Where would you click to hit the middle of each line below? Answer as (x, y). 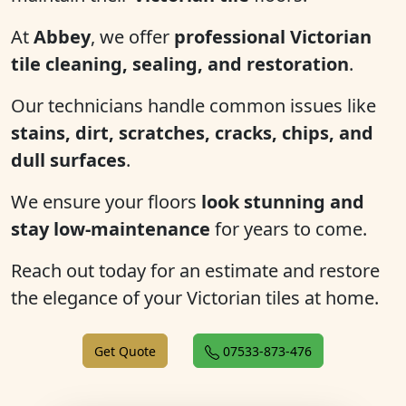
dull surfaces (68, 160)
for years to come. (289, 229)
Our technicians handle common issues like (193, 106)
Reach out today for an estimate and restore (195, 271)
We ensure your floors (106, 202)
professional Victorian (273, 37)
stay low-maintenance (111, 229)
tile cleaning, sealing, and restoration (180, 64)
